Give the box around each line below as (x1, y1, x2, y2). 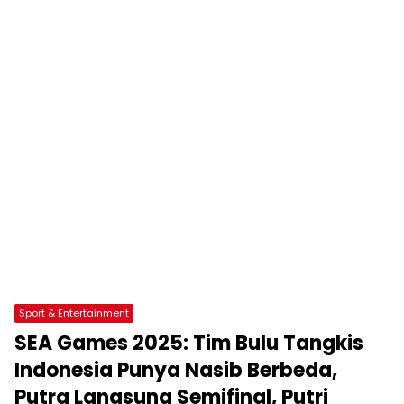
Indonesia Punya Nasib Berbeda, (14, 355, 337, 384)
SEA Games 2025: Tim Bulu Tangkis (14, 328, 363, 357)
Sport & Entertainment (19, 305, 129, 320)
